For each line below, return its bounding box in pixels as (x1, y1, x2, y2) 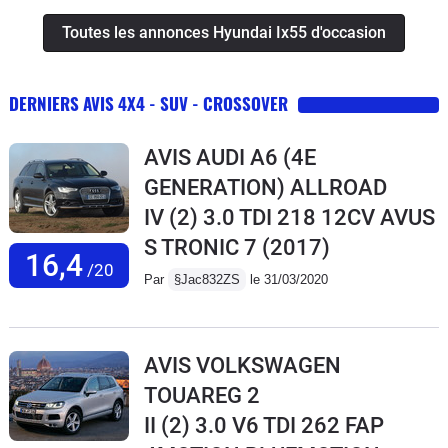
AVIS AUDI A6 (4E (144, 145, 316, 171)
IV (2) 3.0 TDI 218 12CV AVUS (144, 205, 435, 231)
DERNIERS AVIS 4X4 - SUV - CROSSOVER (9, 91, 288, 117)
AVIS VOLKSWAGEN (144, 353, 341, 379)
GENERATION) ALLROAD (144, 175, 387, 201)
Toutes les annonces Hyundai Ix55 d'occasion (62, 23, 386, 43)
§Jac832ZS (174, 272, 240, 288)
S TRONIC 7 (144, 235, 257, 261)
